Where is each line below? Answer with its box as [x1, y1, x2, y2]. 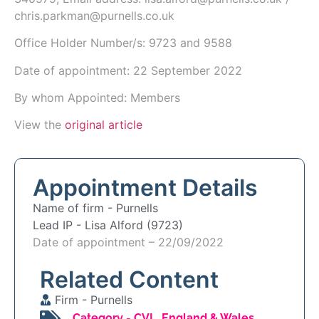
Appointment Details [33, 173, 258, 202]
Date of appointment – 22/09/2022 [33, 234, 224, 249]
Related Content [40, 265, 219, 293]
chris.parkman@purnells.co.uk [14, 8, 174, 23]
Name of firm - [33, 200, 116, 215]
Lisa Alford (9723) [85, 217, 183, 232]
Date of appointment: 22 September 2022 [14, 63, 242, 78]
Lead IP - [33, 217, 85, 232]
